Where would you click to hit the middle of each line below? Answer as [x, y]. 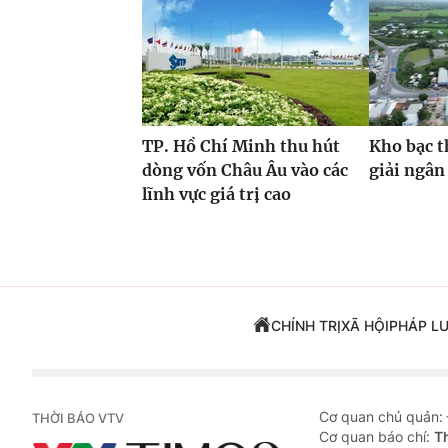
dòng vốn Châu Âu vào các [245, 170]
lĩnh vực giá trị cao [216, 194]
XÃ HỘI [364, 326]
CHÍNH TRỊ [305, 326]
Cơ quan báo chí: [376, 437]
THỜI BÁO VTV [78, 418]
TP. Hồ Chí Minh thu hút [241, 146]
